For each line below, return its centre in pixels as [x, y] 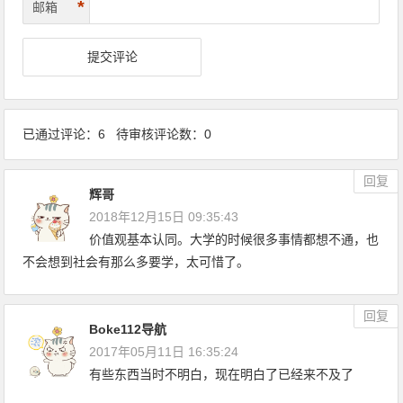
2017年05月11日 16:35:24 [164, 352]
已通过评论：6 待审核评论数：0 [117, 134]
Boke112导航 [128, 330]
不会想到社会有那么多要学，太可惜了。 [136, 262]
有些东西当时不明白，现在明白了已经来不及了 [222, 375]
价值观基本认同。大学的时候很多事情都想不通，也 [234, 240]
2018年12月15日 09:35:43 [164, 217]
